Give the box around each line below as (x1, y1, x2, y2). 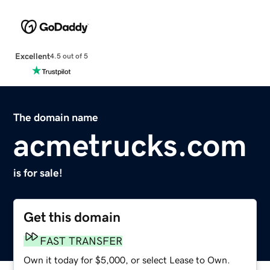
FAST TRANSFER (40, 235, 123, 246)
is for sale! (13, 167, 63, 178)
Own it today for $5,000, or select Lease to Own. (24, 254, 231, 265)
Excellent (14, 51, 50, 60)
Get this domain (24, 210, 121, 224)
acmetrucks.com (13, 129, 248, 161)
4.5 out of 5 (49, 52, 88, 60)
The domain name (13, 111, 99, 123)
